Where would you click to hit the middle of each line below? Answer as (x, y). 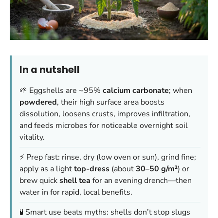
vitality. (32, 137)
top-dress (92, 169)
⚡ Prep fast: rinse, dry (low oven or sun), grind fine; (108, 157)
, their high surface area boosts (111, 102)
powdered (38, 102)
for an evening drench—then (141, 181)
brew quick (39, 181)
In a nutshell (50, 70)
